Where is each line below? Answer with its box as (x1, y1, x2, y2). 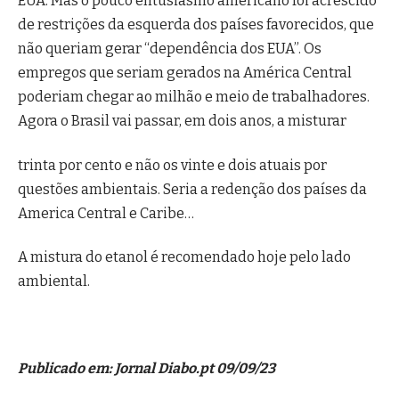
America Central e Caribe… (18, 204, 194, 222)
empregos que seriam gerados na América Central (18, 64, 352, 82)
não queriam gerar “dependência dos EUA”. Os (18, 40, 322, 58)
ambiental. (18, 272, 90, 289)
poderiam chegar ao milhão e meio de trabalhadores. (18, 88, 370, 106)
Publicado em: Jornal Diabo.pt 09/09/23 (18, 360, 275, 378)
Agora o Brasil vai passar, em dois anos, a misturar (18, 112, 346, 130)
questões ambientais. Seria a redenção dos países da (18, 180, 367, 198)
